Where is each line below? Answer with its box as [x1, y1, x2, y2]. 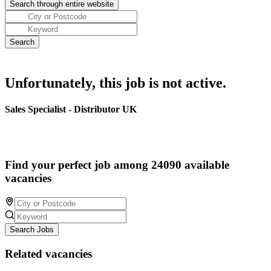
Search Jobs [10, 224, 54, 234]
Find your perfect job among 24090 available [5, 158, 229, 172]
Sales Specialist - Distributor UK [5, 104, 137, 115]
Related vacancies [5, 247, 92, 260]
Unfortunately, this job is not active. [5, 75, 226, 91]
